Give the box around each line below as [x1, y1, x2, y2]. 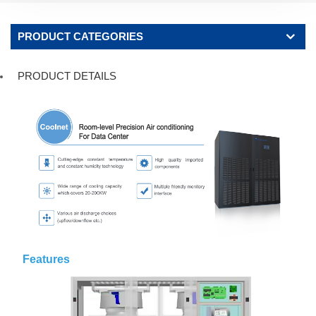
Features [22, 253, 70, 265]
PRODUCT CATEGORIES [18, 30, 143, 42]
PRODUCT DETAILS [18, 69, 116, 82]
